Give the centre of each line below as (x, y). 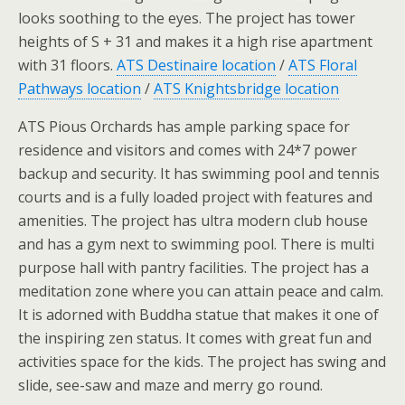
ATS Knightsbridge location (246, 88)
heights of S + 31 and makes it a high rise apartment (195, 41)
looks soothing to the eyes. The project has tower (187, 18)
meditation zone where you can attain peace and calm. (201, 291)
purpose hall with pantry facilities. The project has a (193, 267)
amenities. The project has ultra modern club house (193, 220)
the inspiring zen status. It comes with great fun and (195, 338)
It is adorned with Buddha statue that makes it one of (198, 314)
